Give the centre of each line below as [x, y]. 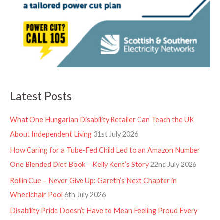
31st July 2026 [116, 134]
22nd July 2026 [173, 164]
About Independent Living [51, 134]
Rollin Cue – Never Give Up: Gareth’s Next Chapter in [93, 180]
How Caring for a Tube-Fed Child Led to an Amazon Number [105, 150]
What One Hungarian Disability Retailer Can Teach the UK [102, 120]
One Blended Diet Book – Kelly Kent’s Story [79, 164]
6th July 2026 [85, 194]
